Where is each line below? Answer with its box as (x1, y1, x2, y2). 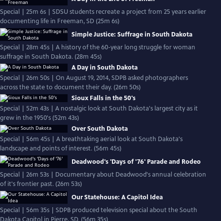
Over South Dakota (72, 125, 128, 133)
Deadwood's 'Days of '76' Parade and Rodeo (72, 158, 201, 166)
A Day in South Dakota (72, 64, 138, 72)
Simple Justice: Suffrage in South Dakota (72, 31, 192, 38)
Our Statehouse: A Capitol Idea (72, 193, 163, 201)
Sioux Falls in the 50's (72, 94, 136, 102)
